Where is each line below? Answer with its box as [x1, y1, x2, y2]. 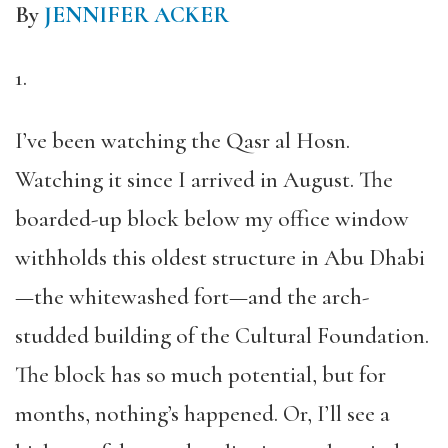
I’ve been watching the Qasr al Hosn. [15, 127, 350, 155]
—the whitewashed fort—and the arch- [15, 283, 369, 311]
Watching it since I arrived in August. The [15, 166, 393, 194]
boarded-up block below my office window [15, 205, 409, 233]
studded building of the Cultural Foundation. [15, 322, 429, 350]
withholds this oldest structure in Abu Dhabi [15, 244, 425, 272]
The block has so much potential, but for [15, 361, 386, 389]
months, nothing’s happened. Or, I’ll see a [15, 400, 390, 428]
